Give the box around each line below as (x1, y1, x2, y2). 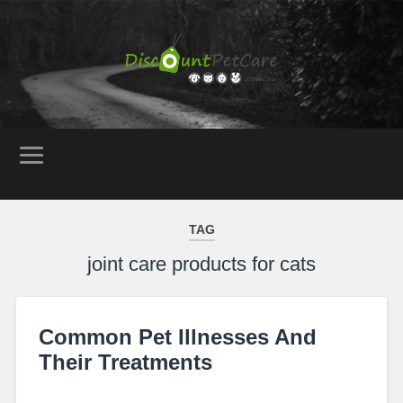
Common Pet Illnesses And (38, 324, 317, 349)
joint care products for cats (87, 252, 316, 275)
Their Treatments (38, 349, 212, 374)
